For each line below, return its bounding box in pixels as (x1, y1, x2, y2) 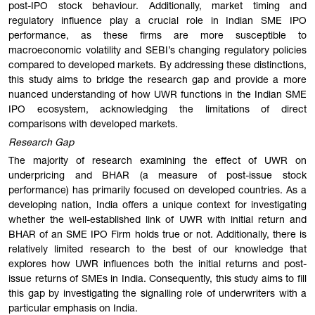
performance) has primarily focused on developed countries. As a (8, 186, 307, 196)
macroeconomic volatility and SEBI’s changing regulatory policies (8, 46, 307, 57)
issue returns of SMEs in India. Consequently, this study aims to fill (8, 274, 307, 285)
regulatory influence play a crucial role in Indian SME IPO (8, 17, 307, 27)
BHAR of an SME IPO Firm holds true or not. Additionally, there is (8, 230, 307, 240)
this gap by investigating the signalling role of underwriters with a (8, 289, 307, 300)
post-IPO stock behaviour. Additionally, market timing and (8, 2, 307, 13)
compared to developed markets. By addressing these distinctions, (8, 61, 307, 72)
